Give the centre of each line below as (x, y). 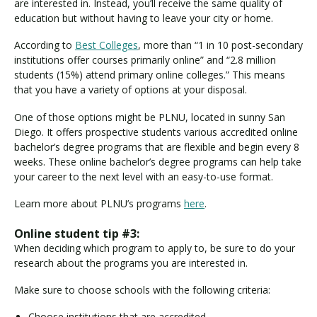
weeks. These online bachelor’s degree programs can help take (158, 161)
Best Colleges (106, 45)
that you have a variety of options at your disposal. (131, 90)
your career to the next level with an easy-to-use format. (145, 176)
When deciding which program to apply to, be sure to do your (155, 248)
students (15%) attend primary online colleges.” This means (150, 75)
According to (45, 45)
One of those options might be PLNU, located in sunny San (150, 117)
